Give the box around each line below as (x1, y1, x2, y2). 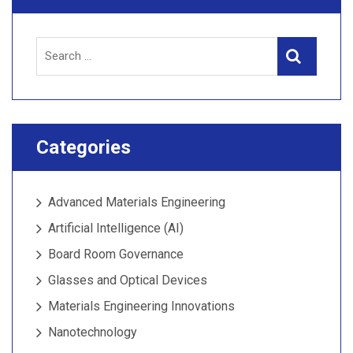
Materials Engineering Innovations (48, 298, 235, 314)
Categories (36, 136, 131, 158)
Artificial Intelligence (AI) (48, 220, 184, 236)
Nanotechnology (48, 324, 137, 340)
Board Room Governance (48, 246, 184, 262)
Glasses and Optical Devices (48, 272, 207, 288)
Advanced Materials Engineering (48, 194, 225, 210)
